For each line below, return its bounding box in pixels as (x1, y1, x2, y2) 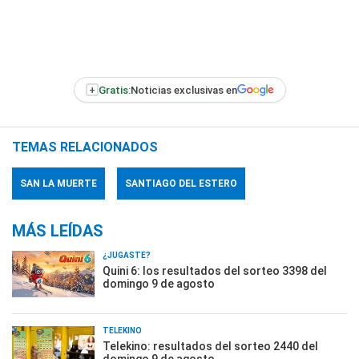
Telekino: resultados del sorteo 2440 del (103, 340, 318, 353)
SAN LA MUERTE (20, 178, 97, 189)
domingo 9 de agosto (103, 277, 215, 290)
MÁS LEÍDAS (12, 221, 103, 240)
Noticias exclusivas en (130, 83, 237, 96)
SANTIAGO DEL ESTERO (125, 178, 237, 189)
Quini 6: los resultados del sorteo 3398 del (103, 264, 327, 277)
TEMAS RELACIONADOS (12, 139, 158, 155)
